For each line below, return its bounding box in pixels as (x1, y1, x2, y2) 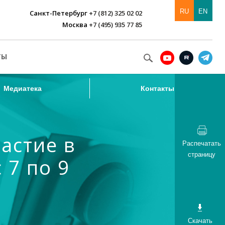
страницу (188, 151, 215, 158)
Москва (62, 20, 88, 29)
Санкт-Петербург (30, 9, 88, 18)
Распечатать (182, 140, 221, 147)
